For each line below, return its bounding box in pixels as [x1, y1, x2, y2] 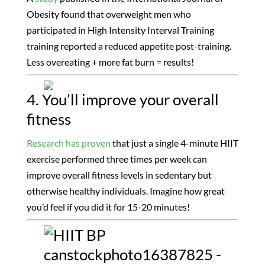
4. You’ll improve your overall [26, 90, 219, 109]
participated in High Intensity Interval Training [26, 24, 214, 36]
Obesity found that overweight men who [26, 8, 191, 20]
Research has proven [26, 137, 111, 149]
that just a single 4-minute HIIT [110, 137, 238, 149]
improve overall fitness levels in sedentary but [26, 169, 212, 181]
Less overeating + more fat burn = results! [26, 56, 194, 68]
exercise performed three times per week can [26, 153, 207, 165]
